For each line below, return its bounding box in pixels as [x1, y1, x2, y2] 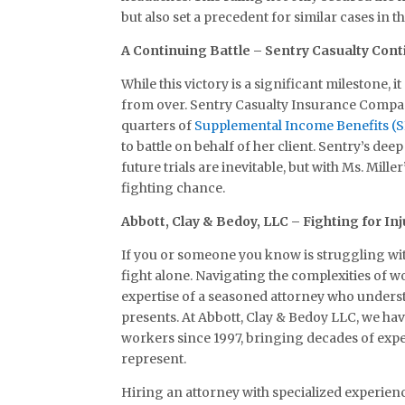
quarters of [121, 117, 195, 134]
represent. [121, 350, 187, 367]
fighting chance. [121, 179, 226, 196]
